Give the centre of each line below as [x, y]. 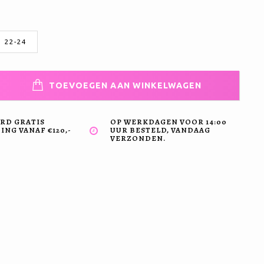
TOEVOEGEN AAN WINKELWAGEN [124, 85]
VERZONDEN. [138, 138]
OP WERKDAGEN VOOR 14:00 [169, 122]
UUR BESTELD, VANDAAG [161, 130]
